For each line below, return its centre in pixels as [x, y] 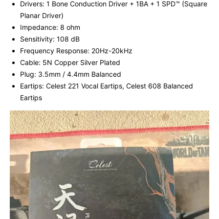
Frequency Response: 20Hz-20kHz [76, 51]
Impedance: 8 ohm [50, 27]
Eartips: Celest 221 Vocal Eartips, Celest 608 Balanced [107, 86]
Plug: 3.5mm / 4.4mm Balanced [71, 74]
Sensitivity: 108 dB [50, 39]
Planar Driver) [42, 16]
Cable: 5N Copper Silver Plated [70, 63]
